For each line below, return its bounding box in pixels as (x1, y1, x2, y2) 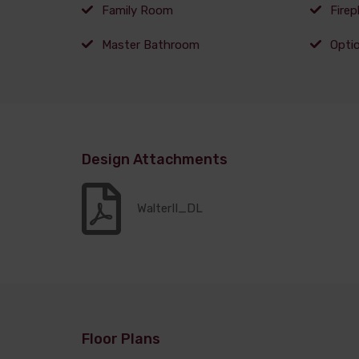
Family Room (102, 2, 173, 18)
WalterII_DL (137, 201, 203, 216)
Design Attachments (82, 150, 228, 168)
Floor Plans (82, 329, 160, 348)
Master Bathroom (102, 37, 200, 52)
